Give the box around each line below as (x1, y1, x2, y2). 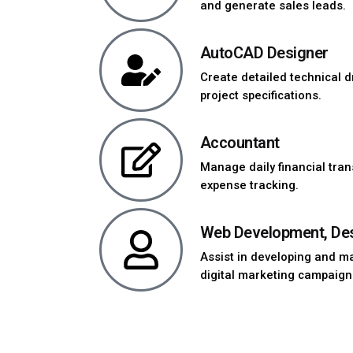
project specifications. (199, 88, 321, 103)
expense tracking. (199, 178, 299, 193)
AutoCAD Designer (199, 43, 329, 62)
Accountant (199, 132, 280, 152)
